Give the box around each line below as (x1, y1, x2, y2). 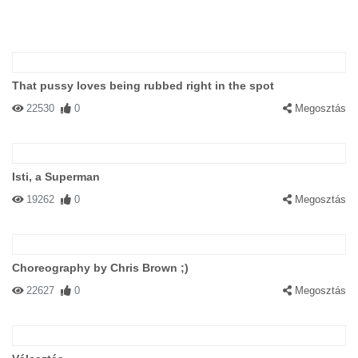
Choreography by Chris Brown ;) (12, 261, 189, 274)
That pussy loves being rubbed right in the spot (12, 79, 274, 92)
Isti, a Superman (12, 170, 100, 183)
